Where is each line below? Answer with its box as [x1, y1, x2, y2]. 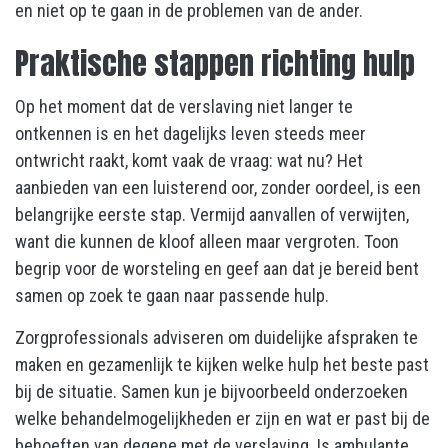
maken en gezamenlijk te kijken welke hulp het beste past [15, 354, 429, 376]
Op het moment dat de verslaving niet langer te [15, 96, 353, 118]
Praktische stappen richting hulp [15, 41, 415, 87]
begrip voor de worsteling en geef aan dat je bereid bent [15, 258, 419, 280]
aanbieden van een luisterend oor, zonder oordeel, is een [15, 177, 421, 199]
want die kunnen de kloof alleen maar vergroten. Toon [15, 231, 399, 253]
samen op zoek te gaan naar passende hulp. [15, 285, 329, 307]
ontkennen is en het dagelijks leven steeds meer [15, 123, 366, 145]
